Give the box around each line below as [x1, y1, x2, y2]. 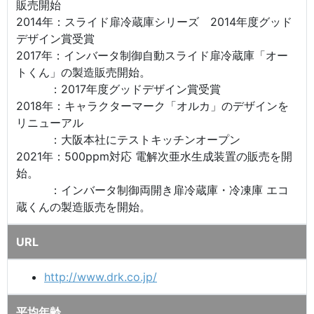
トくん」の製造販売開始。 [16, 64, 162, 79]
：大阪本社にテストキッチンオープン [16, 132, 240, 146]
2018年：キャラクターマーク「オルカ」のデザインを [16, 98, 289, 113]
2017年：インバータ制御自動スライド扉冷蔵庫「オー [16, 48, 288, 62]
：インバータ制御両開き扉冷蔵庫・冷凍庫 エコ [16, 182, 289, 197]
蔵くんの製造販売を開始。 [16, 199, 151, 214]
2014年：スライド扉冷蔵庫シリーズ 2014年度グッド [16, 14, 292, 29]
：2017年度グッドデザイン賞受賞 [16, 81, 221, 96]
